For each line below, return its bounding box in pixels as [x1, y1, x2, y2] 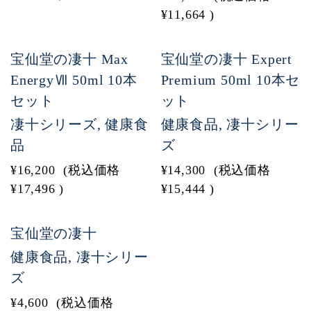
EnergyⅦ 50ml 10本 [10, 72, 137, 87]
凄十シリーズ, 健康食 [10, 117, 149, 132]
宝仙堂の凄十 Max [10, 51, 128, 67]
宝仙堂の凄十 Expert [160, 51, 292, 67]
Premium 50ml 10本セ [160, 72, 301, 87]
